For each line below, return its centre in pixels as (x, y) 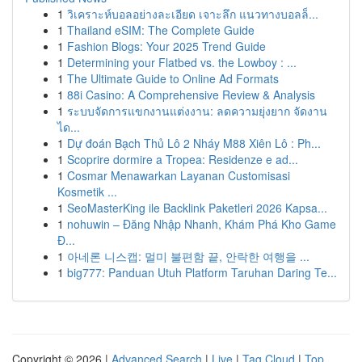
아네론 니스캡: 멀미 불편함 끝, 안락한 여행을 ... (188, 256)
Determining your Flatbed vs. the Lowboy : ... (182, 62)
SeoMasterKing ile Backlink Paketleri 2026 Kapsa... (197, 208)
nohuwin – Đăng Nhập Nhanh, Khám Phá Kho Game (202, 224)
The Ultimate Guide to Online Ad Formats (173, 78)
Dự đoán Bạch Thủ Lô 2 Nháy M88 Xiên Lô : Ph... (194, 143)
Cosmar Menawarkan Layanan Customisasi (179, 175)
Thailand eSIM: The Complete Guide (161, 30)
